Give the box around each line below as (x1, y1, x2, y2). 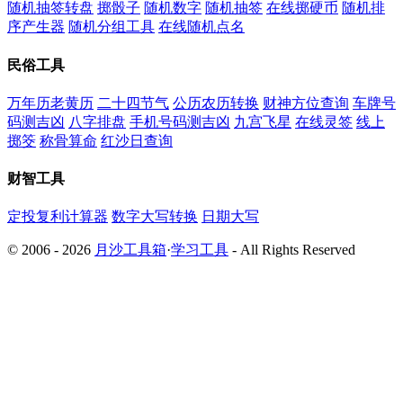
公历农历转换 (173, 94, 259, 111)
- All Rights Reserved (228, 242, 355, 258)
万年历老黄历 (7, 94, 94, 111)
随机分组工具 (68, 19, 155, 35)
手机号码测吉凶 (130, 113, 230, 130)
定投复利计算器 (7, 209, 108, 225)
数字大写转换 (112, 209, 198, 225)
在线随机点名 (158, 19, 245, 35)
